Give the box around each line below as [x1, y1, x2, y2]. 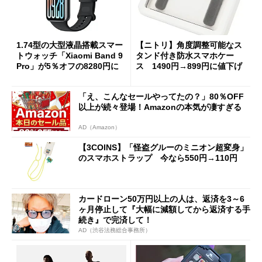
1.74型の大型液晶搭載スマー [16, 40, 123, 50]
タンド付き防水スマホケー [136, 51, 234, 61]
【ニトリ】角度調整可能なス [136, 40, 242, 50]
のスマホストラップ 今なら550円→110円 [78, 153, 237, 163]
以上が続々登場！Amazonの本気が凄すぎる [78, 102, 242, 112]
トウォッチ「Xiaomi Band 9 [16, 51, 123, 61]
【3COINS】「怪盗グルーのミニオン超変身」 [78, 143, 248, 153]
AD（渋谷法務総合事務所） [78, 226, 151, 233]
